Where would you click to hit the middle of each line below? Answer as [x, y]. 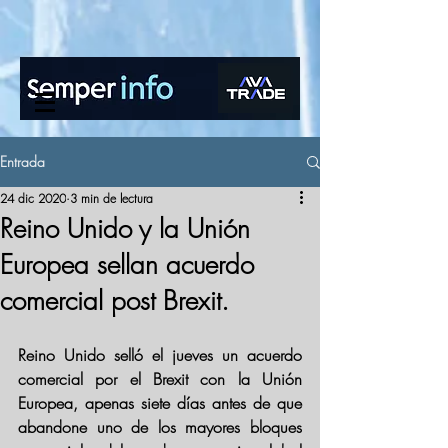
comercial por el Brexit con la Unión [160, 379]
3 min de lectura [111, 198]
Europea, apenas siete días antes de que [160, 403]
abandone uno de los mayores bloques [160, 427]
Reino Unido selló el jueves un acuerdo [160, 355]
